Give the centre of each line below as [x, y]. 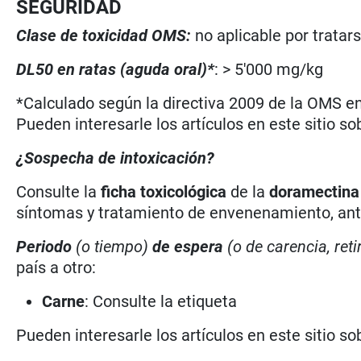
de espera [188, 246]
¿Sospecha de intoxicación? [116, 158]
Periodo [46, 246]
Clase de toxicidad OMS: [104, 35]
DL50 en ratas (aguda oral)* [116, 69]
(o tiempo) [112, 246]
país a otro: [56, 267]
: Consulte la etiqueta [161, 301]
